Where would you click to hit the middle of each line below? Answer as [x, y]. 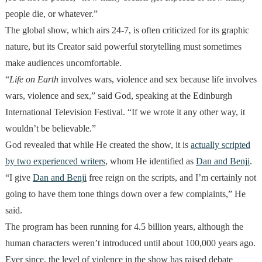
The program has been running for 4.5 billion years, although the [124, 227]
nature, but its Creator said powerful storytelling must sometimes [123, 47]
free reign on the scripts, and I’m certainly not [171, 178]
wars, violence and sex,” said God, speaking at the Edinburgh [118, 96]
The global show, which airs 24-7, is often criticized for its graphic [127, 30]
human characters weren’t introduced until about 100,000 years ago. [130, 243]
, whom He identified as [150, 161]
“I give [19, 178]
